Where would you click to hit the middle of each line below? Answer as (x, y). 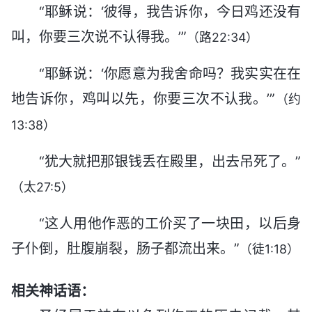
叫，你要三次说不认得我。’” (99, 37)
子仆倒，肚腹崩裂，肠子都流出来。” (125, 248)
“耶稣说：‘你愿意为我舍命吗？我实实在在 (170, 73)
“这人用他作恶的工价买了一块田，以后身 (170, 223)
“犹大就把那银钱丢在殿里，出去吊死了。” (170, 161)
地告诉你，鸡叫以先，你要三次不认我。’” (143, 99)
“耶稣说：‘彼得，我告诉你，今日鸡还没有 (170, 11)
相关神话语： (53, 291)
